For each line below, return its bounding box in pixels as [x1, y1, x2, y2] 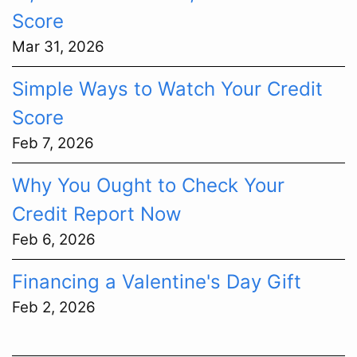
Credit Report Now [12, 202, 182, 226]
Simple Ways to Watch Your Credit [12, 77, 323, 100]
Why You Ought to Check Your [12, 174, 284, 197]
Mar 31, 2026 [12, 37, 104, 56]
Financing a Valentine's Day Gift [12, 270, 301, 293]
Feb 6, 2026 [12, 230, 96, 249]
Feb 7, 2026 [12, 134, 94, 152]
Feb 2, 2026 [12, 298, 96, 316]
